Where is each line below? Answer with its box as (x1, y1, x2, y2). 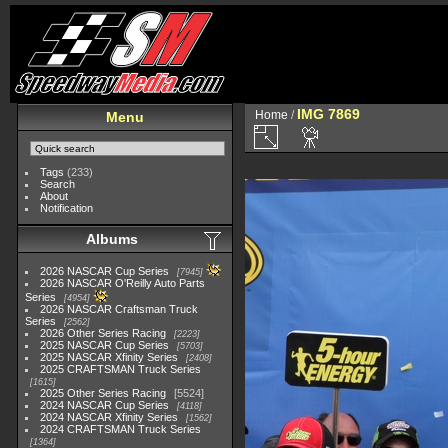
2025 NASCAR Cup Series (40, 339, 170, 351)
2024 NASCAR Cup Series (40, 399, 170, 411)
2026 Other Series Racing (40, 327, 167, 339)
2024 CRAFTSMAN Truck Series (40, 423, 202, 435)
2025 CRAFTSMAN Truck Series (40, 363, 202, 375)
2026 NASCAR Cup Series (40, 265, 170, 277)
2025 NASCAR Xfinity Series (40, 351, 179, 363)
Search (40, 178, 76, 190)
